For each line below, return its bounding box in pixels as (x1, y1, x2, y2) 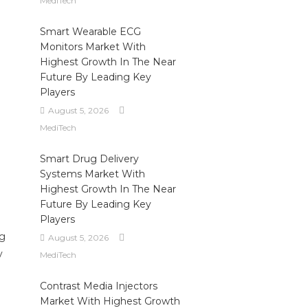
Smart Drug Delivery (39, 153, 139, 165)
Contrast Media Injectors (39, 280, 157, 292)
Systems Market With (39, 168, 145, 180)
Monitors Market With (39, 41, 146, 53)
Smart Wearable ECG (39, 25, 141, 38)
